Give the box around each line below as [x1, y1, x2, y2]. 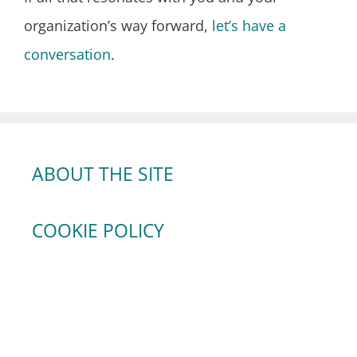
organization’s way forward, [24, 15, 212, 35]
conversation [24, 44, 111, 64]
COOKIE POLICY [32, 217, 164, 243]
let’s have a [212, 15, 286, 35]
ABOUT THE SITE [32, 160, 174, 186]
